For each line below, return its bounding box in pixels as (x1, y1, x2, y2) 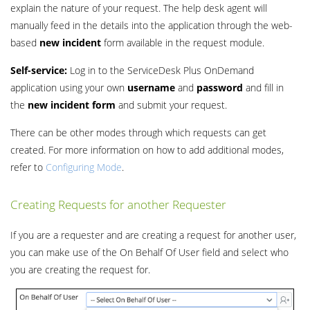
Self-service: (10, 63, 70, 77)
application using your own (10, 80, 127, 94)
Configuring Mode (46, 160, 122, 174)
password (197, 80, 243, 94)
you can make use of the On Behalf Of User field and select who (10, 245, 289, 259)
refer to (10, 160, 46, 174)
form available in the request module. (104, 35, 264, 49)
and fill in (243, 80, 284, 94)
